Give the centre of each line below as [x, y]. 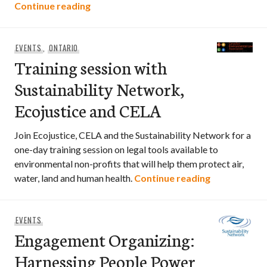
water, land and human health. [74, 178]
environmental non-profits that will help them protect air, [129, 164]
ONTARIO [63, 48]
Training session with [91, 67]
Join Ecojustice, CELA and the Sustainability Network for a [133, 135]
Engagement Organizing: [105, 239]
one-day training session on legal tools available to [116, 149]
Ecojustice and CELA [88, 110]
